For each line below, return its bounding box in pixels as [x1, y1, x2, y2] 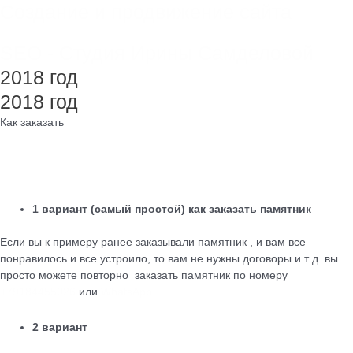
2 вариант [32, 321, 88, 333]
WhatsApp [101, 285, 152, 298]
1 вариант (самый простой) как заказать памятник [32, 203, 312, 216]
